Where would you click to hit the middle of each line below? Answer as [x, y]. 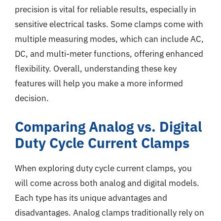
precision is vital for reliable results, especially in [106, 9]
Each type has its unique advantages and [91, 198]
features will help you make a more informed [99, 83]
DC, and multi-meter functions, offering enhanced [109, 54]
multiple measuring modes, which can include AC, [109, 39]
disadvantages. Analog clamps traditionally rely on [110, 212]
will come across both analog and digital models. [107, 183]
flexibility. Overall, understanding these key [96, 69]
